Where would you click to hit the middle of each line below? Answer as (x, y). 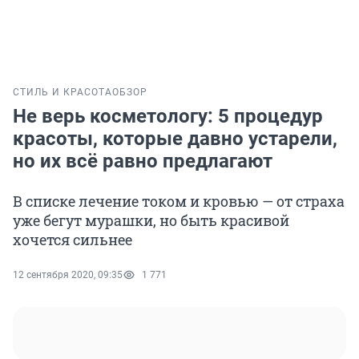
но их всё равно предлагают (143, 161)
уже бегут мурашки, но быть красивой (151, 221)
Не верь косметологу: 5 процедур (168, 117)
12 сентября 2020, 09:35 (68, 275)
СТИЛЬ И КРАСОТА (63, 93)
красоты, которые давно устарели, (175, 139)
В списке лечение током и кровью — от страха (179, 202)
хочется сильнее (73, 240)
